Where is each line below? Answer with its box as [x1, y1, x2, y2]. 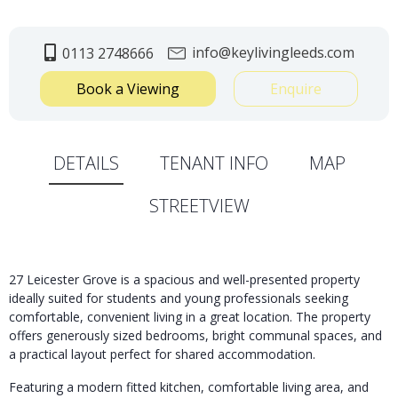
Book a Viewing [76, 79, 179, 99]
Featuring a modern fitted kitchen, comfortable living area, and [9, 378, 369, 396]
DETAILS [52, 151, 119, 176]
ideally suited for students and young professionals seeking [9, 290, 348, 307]
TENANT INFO [159, 151, 268, 176]
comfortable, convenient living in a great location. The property [9, 308, 370, 326]
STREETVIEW [148, 194, 250, 219]
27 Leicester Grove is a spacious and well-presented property [9, 271, 360, 289]
